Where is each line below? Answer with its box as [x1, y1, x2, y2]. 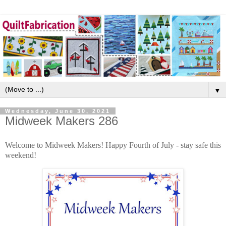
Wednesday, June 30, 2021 [5, 108, 110, 115]
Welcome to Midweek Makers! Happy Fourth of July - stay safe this [5, 140, 221, 149]
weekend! [5, 150, 36, 159]
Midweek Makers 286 [5, 114, 118, 128]
